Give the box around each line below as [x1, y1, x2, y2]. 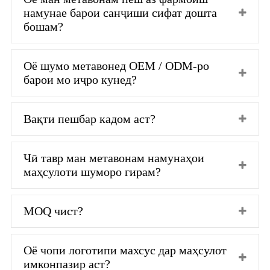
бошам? [24, 19, 63, 33]
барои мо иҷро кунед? [24, 72, 137, 86]
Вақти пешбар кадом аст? [24, 111, 155, 125]
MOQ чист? [24, 204, 83, 218]
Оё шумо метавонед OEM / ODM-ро [24, 58, 209, 72]
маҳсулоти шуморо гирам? [24, 165, 161, 178]
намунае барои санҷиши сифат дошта [24, 5, 217, 19]
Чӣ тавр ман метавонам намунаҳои [24, 151, 204, 165]
